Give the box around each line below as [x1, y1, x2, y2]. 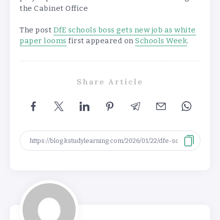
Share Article [77, 77, 143, 87]
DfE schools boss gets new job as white [53, 26, 196, 35]
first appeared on [66, 36, 135, 46]
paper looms [20, 36, 67, 46]
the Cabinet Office [20, 3, 88, 13]
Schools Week [135, 36, 187, 46]
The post [20, 26, 54, 35]
